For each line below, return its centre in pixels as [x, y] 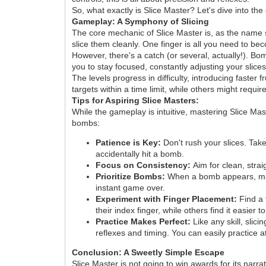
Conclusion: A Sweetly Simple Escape [148, 252]
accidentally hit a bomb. [140, 153]
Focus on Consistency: [143, 165]
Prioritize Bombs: [131, 176]
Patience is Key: [129, 142]
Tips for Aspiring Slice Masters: [136, 100]
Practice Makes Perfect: [143, 221]
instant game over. [131, 187]
